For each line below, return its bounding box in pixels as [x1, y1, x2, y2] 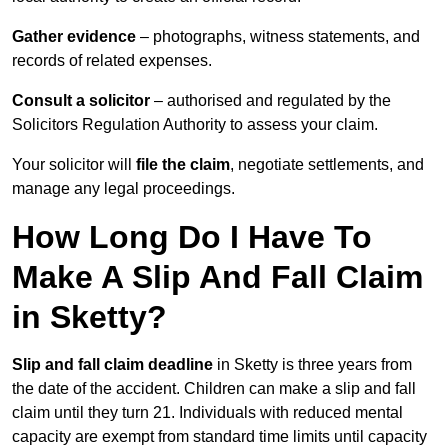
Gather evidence [12, 28, 136, 46]
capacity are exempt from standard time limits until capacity [12, 428, 427, 446]
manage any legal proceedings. [12, 180, 235, 198]
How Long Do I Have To [12, 219, 372, 256]
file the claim [136, 156, 230, 174]
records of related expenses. [12, 52, 212, 70]
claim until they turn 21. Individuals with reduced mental [12, 404, 403, 422]
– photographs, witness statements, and [136, 28, 420, 46]
